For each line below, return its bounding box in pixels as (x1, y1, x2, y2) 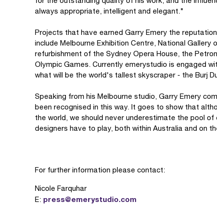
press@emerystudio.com (43, 195, 137, 203)
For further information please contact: (35, 166, 165, 174)
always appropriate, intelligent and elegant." (35, 7, 184, 15)
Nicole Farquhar (35, 184, 87, 192)
